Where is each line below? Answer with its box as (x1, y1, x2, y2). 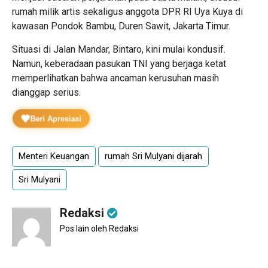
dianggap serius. (12, 86, 81, 98)
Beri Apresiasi (30, 114, 82, 123)
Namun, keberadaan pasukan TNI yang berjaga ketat (12, 57, 226, 69)
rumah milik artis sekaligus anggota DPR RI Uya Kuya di (12, 5, 243, 17)
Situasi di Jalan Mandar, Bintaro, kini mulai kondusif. (12, 43, 226, 55)
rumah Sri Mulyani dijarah (105, 150, 202, 162)
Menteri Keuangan (19, 150, 89, 162)
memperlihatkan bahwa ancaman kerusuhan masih (12, 72, 219, 84)
